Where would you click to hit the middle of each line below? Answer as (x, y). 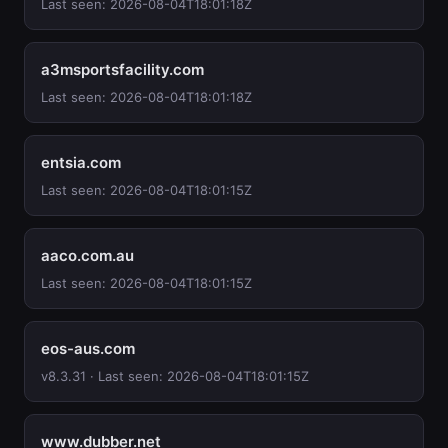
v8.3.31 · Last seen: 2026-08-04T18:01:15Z (175, 376)
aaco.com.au (87, 255)
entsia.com (81, 162)
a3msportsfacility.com (122, 69)
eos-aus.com (88, 348)
